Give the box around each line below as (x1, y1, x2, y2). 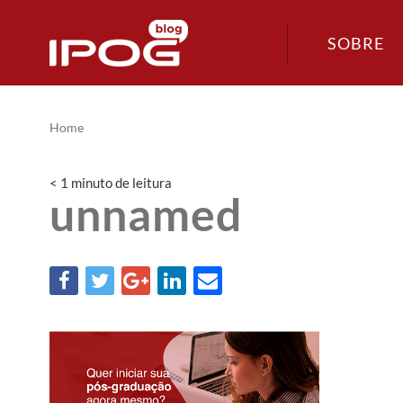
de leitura (112, 175, 172, 191)
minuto (71, 175, 112, 191)
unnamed (49, 187, 243, 241)
